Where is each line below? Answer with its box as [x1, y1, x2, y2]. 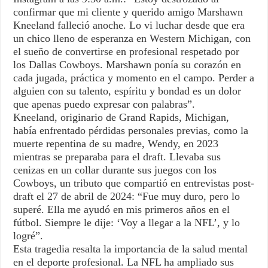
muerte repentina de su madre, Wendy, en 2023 [13, 138, 219, 150]
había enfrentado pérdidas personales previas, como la [13, 124, 249, 137]
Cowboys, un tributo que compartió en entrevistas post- [13, 177, 255, 190]
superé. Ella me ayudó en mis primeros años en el [13, 203, 230, 216]
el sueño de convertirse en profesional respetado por [13, 45, 240, 58]
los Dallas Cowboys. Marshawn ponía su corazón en [13, 59, 242, 71]
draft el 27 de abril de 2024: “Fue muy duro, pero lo [13, 190, 240, 203]
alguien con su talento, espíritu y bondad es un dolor [13, 85, 242, 98]
